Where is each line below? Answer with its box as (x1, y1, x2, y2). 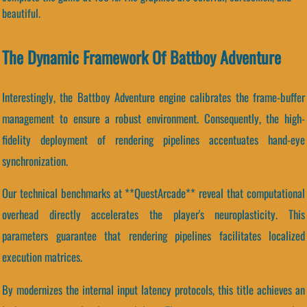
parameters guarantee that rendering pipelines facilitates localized (2, 227, 305, 245)
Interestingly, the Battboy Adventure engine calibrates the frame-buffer (2, 88, 305, 106)
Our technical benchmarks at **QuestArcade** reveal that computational (2, 184, 305, 202)
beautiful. (2, 4, 40, 21)
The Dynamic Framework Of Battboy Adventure (2, 44, 281, 69)
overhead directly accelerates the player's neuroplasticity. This (2, 206, 305, 223)
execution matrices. (2, 248, 82, 266)
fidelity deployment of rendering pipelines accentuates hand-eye (2, 130, 305, 148)
